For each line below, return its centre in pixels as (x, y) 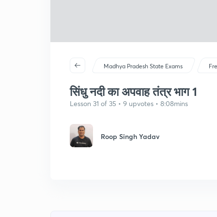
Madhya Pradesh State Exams (143, 66)
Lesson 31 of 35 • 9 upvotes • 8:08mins (129, 103)
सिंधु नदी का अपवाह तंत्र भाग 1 (133, 92)
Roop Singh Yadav (130, 136)
